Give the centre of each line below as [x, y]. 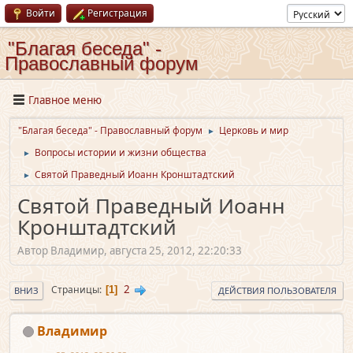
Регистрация [117, 13]
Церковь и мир [254, 130]
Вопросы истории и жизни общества [121, 152]
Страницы [75, 290]
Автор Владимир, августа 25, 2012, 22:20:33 [130, 250]
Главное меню [65, 100]
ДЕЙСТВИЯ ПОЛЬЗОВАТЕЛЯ [277, 290]
